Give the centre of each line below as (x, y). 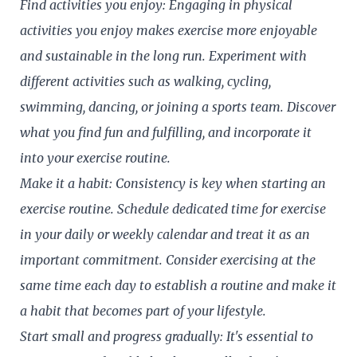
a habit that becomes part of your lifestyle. (143, 310)
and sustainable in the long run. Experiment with (163, 55)
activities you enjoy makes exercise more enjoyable (169, 30)
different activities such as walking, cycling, (145, 81)
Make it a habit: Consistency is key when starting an (173, 183)
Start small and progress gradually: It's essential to (167, 336)
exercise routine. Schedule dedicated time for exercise (173, 208)
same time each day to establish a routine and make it (178, 285)
